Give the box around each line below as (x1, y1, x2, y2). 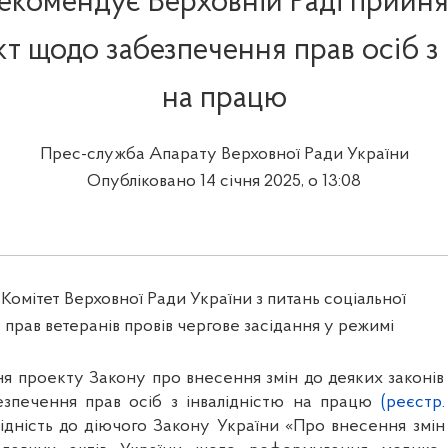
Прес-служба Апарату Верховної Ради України (39, 145, 409, 165)
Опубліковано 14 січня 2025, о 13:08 (87, 172, 361, 192)
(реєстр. (380, 393, 445, 413)
